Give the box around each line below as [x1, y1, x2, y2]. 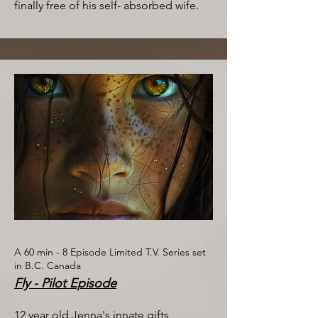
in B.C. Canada [14, 259, 81, 272]
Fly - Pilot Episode [14, 275, 116, 291]
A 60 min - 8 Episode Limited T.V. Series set [14, 246, 206, 258]
